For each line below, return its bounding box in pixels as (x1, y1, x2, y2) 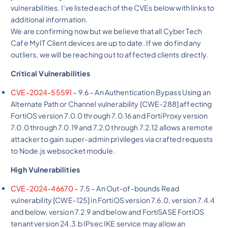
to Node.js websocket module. (11, 146, 116, 155)
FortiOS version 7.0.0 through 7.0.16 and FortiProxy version (11, 110, 208, 120)
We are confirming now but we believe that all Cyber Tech (11, 26, 202, 36)
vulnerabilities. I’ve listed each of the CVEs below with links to (11, 3, 215, 12)
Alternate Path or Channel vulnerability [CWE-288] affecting (11, 99, 212, 108)
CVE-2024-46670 (11, 183, 74, 193)
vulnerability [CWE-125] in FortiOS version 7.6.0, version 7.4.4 (11, 195, 215, 205)
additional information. (11, 14, 88, 24)
